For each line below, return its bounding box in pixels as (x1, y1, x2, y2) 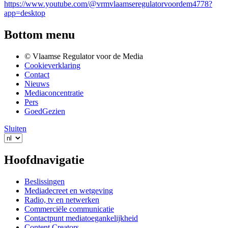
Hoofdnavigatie (4, 153, 84, 167)
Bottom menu (4, 28, 75, 42)
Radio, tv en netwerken (24, 195, 99, 205)
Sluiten (4, 124, 26, 133)
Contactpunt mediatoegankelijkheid (24, 214, 138, 223)
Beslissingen (24, 177, 65, 186)
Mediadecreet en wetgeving (24, 186, 113, 195)
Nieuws (24, 79, 49, 89)
